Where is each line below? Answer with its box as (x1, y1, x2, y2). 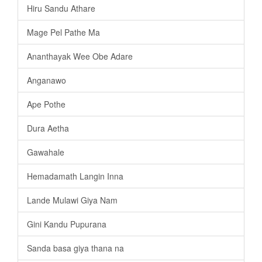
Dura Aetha (27, 122, 69, 135)
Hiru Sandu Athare (27, 2, 95, 15)
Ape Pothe (27, 98, 65, 111)
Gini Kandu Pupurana (27, 218, 106, 230)
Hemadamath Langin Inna (27, 170, 123, 182)
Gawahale (27, 146, 64, 158)
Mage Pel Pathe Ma (27, 26, 100, 39)
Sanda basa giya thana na (27, 242, 124, 254)
